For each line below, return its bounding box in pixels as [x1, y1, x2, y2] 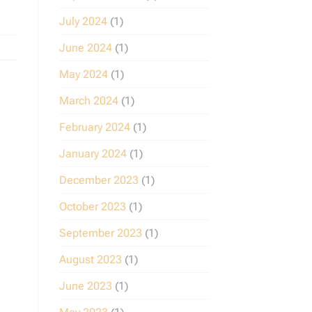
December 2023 [58, 173, 139, 187]
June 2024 [58, 41, 112, 55]
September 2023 [58, 226, 142, 240]
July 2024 [58, 15, 107, 29]
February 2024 [58, 120, 130, 134]
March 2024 [58, 94, 118, 108]
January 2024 [58, 147, 127, 161]
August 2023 [58, 253, 122, 267]
